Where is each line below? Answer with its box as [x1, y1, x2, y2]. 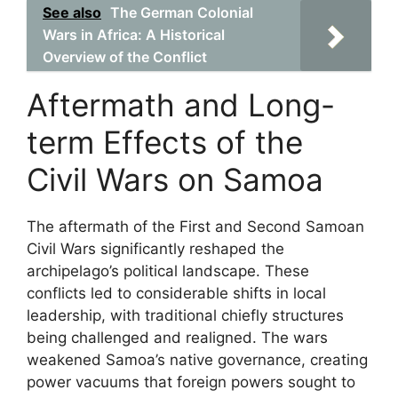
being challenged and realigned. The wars [27, 329, 328, 346]
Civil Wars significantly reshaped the [27, 240, 284, 258]
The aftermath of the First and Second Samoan [27, 218, 364, 235]
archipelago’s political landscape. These [27, 262, 309, 280]
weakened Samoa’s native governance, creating [27, 351, 368, 369]
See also [43, 4, 101, 21]
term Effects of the [27, 123, 303, 161]
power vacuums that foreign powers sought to [27, 373, 355, 391]
